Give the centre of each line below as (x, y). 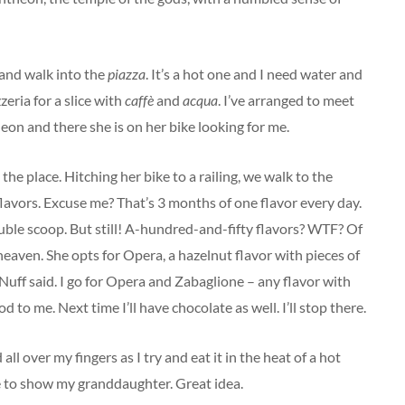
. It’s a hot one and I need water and (254, 74)
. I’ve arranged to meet (286, 100)
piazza (127, 74)
